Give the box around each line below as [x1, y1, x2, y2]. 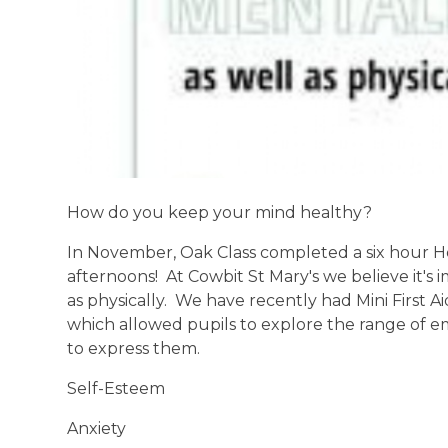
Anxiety [67, 419, 127, 439]
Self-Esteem [67, 379, 166, 399]
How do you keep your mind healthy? [67, 203, 373, 223]
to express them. [67, 339, 201, 359]
